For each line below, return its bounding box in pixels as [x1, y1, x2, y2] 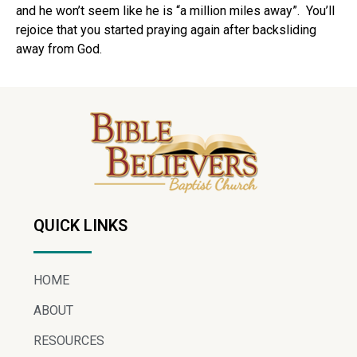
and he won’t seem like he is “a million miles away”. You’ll [16, 3, 335, 19]
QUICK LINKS [33, 215, 127, 235]
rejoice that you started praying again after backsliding [16, 22, 316, 38]
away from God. [16, 41, 102, 57]
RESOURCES [33, 332, 104, 348]
